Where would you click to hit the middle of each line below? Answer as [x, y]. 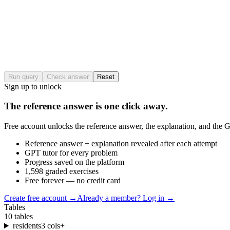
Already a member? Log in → [126, 198]
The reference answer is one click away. [86, 106]
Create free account [35, 198]
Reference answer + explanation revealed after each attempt [121, 144]
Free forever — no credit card [73, 181]
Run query [23, 76]
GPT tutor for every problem [71, 153]
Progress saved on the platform [74, 162]
